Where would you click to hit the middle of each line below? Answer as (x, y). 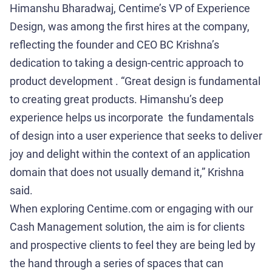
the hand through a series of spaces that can (117, 263)
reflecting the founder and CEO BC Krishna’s (114, 45)
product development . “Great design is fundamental (135, 81)
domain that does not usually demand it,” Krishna (127, 172)
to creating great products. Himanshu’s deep (117, 99)
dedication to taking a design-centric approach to (127, 63)
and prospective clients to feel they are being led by (133, 245)
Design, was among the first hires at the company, (130, 26)
